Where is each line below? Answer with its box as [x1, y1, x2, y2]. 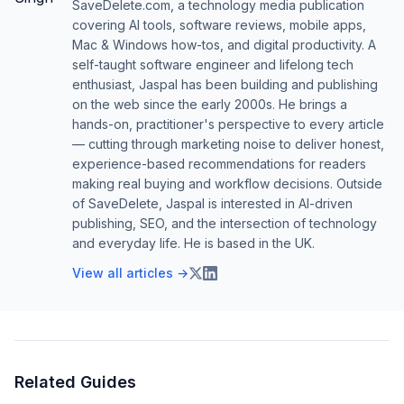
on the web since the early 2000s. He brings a [72, 96, 347, 113]
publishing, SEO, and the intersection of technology [72, 216, 377, 232]
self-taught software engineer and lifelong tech [72, 57, 353, 73]
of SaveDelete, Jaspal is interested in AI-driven [72, 196, 353, 212]
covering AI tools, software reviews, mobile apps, [72, 17, 366, 33]
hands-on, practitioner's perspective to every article [72, 116, 384, 133]
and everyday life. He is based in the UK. [72, 235, 315, 252]
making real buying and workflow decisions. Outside [72, 176, 382, 192]
